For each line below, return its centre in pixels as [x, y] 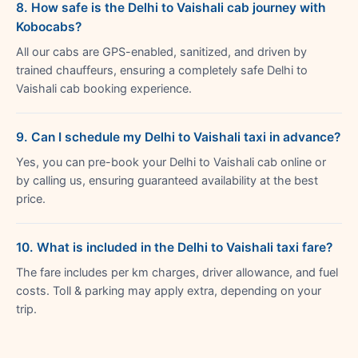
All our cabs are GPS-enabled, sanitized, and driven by [161, 52]
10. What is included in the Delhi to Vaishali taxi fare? [174, 247]
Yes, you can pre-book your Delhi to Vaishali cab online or [171, 162]
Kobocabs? [49, 26]
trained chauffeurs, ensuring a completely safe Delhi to [162, 70]
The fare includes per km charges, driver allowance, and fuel [177, 272]
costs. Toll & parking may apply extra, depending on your [169, 290]
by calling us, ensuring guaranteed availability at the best [167, 180]
